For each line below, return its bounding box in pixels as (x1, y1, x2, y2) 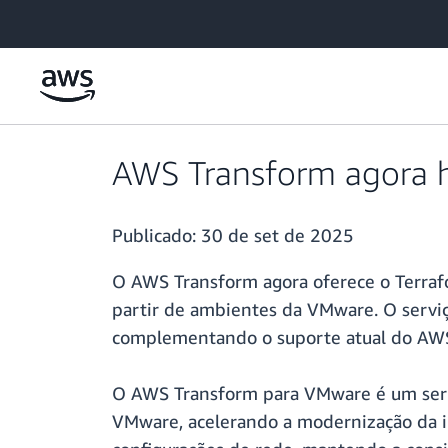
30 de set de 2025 (201, 224, 354, 247)
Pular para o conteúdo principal (9, 11, 204, 28)
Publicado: (112, 224, 201, 247)
